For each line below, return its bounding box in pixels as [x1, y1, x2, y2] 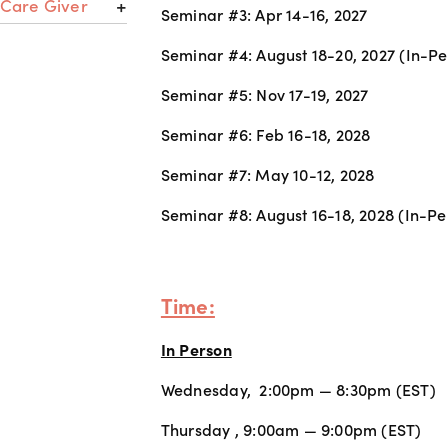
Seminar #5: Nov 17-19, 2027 [160, 83, 373, 105]
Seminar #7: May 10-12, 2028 [160, 163, 375, 185]
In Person [160, 337, 232, 360]
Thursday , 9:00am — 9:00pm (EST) [160, 418, 426, 440]
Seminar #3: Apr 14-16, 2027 [160, 3, 368, 25]
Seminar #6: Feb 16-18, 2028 [160, 123, 371, 145]
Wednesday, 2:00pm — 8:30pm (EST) [160, 378, 440, 400]
